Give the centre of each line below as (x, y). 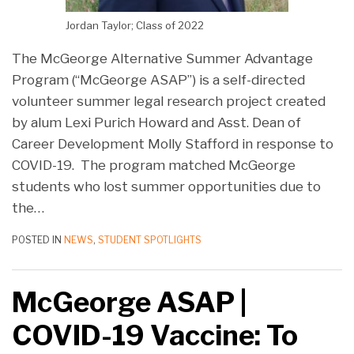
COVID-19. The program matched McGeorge (154, 165)
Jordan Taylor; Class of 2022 (135, 25)
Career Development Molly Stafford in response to (173, 143)
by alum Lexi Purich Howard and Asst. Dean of (156, 122)
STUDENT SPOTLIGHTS (150, 239)
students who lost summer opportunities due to (166, 186)
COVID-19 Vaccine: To (155, 335)
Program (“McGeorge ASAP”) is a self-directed (158, 79)
